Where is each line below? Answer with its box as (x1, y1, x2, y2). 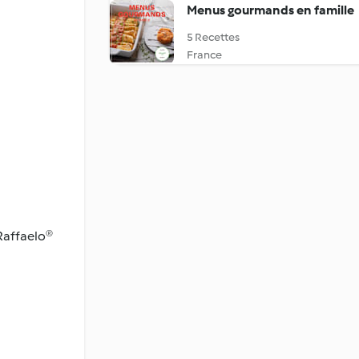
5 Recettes (187, 30, 240, 44)
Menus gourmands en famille (187, 2, 354, 18)
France (187, 48, 222, 62)
